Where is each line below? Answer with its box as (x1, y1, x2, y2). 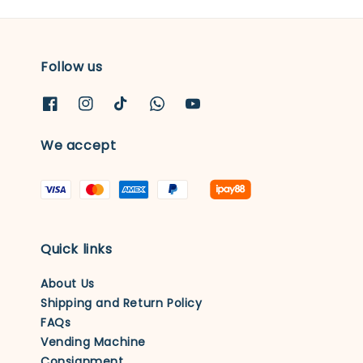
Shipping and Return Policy (41, 295, 203, 311)
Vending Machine (41, 334, 146, 350)
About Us (41, 275, 95, 292)
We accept (41, 135, 117, 155)
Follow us (41, 58, 103, 77)
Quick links (41, 240, 113, 258)
